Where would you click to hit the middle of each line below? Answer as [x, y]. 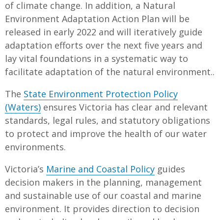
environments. [35, 147]
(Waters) [23, 107]
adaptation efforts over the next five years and [104, 45]
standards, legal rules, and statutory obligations [108, 120]
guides [170, 169]
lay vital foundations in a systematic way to [96, 58]
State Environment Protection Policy [101, 94]
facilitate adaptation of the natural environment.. [110, 71]
